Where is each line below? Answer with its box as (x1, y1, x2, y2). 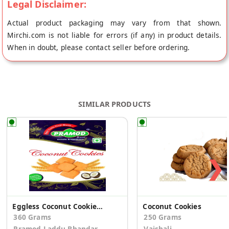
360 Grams (13, 212, 51, 222)
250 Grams (144, 212, 181, 222)
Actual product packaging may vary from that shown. (7, 18, 222, 28)
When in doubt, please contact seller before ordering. (7, 42, 190, 53)
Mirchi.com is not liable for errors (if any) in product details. (7, 30, 222, 40)
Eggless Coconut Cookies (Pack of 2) (96, 201, 103, 212)
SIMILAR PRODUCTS (78, 99, 151, 109)
